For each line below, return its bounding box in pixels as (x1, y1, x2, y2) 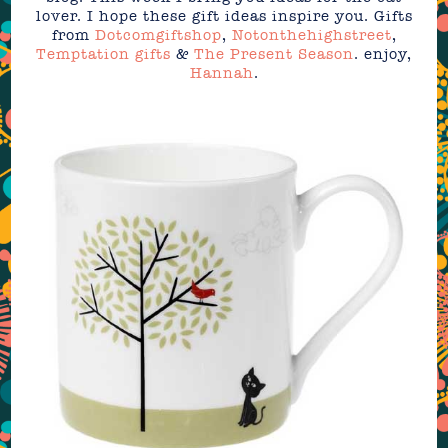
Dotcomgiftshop (94, 26, 222, 44)
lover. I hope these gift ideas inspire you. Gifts (35, 7, 413, 25)
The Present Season (194, 45, 354, 63)
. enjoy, (354, 45, 412, 63)
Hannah (189, 64, 254, 82)
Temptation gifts (36, 45, 171, 63)
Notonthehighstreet (231, 26, 392, 44)
